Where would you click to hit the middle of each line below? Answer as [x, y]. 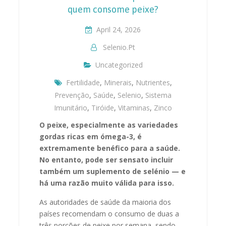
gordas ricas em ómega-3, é [91, 136]
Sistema [158, 95]
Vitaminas [134, 107]
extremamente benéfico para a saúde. [110, 148]
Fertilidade [83, 82]
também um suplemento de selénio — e [113, 171]
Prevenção [72, 95]
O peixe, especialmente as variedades [109, 125]
